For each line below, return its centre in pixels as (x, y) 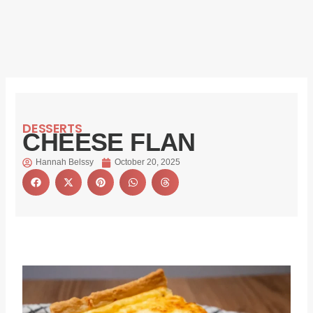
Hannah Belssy (65, 162)
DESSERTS (52, 129)
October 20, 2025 (148, 162)
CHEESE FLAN (109, 143)
